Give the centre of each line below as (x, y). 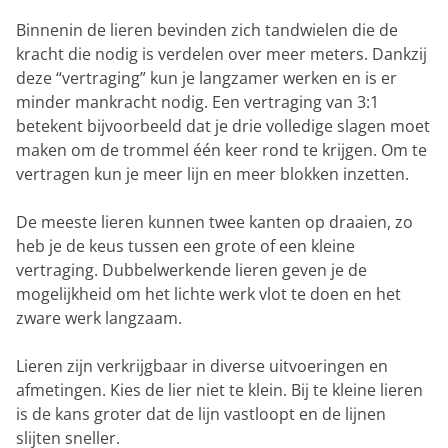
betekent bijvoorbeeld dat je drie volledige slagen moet (223, 126)
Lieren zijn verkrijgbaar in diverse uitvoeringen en (202, 366)
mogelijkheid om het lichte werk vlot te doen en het (208, 294)
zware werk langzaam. (99, 318)
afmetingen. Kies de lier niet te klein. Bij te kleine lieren (219, 390)
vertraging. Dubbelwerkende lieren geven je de (191, 270)
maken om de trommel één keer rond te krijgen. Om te (221, 150)
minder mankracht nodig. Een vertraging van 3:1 (197, 102)
